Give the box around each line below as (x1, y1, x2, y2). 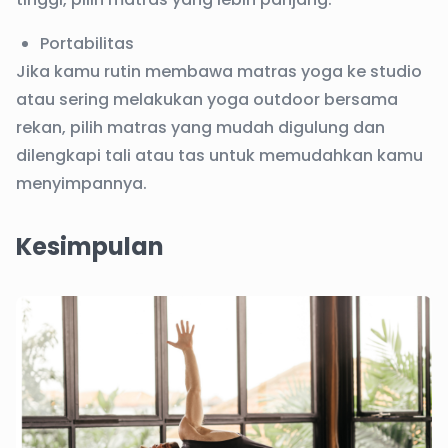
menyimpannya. (16, 172, 147, 195)
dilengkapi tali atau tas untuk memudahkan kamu (16, 144, 423, 167)
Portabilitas (40, 32, 134, 55)
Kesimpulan (16, 230, 164, 263)
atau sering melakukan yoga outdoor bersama (16, 88, 398, 111)
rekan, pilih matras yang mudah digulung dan (16, 116, 385, 139)
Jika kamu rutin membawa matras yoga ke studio (16, 60, 422, 83)
